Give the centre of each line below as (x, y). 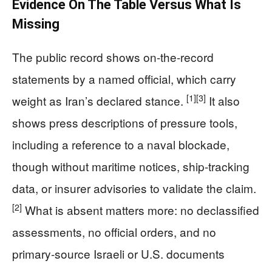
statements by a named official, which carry (124, 78)
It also (223, 100)
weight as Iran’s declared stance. (99, 100)
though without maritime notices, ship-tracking (131, 166)
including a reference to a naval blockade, (121, 144)
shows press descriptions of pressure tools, (125, 122)
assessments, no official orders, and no (114, 231)
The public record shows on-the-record (113, 56)
